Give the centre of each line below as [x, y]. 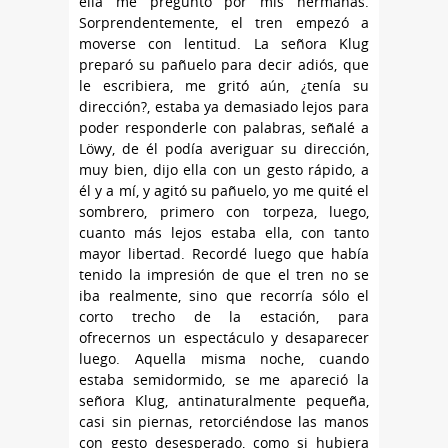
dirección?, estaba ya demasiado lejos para [224, 107]
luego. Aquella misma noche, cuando [224, 359]
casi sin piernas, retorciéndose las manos [224, 422]
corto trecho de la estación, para [224, 317]
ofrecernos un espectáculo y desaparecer [224, 338]
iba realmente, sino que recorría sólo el [224, 296]
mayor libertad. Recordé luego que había [224, 254]
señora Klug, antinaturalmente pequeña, [224, 401]
